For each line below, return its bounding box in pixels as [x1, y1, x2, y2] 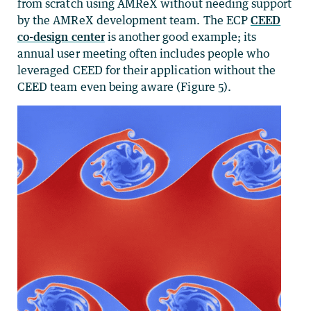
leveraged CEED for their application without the [17, 62, 276, 77]
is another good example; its [104, 29, 257, 44]
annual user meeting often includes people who [17, 46, 270, 60]
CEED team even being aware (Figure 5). [17, 79, 231, 94]
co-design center [17, 29, 105, 44]
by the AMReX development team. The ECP [17, 12, 251, 27]
